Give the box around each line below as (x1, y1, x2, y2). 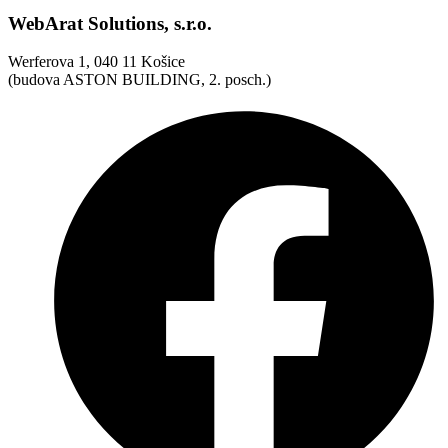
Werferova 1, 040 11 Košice (8, 53, 185, 71)
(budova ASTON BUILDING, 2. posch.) (8, 71, 271, 89)
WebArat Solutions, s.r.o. (8, 12, 212, 34)
